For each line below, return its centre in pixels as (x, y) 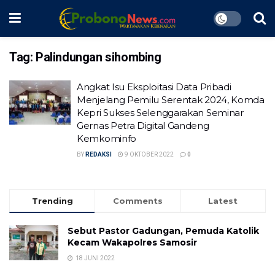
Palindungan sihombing (99, 57)
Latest (223, 201)
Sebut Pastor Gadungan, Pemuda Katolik (163, 231)
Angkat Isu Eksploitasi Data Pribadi (154, 87)
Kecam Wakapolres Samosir (132, 242)
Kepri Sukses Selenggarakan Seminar (160, 113)
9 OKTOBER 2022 (149, 154)
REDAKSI (99, 154)
